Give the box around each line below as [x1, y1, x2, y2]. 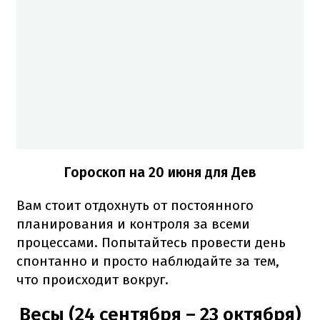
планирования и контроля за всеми [16, 216, 250, 233]
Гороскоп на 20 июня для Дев [64, 164, 256, 181]
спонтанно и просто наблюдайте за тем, [16, 253, 279, 270]
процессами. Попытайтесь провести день [16, 234, 286, 251]
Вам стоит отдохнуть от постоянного [16, 197, 254, 214]
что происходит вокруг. [16, 271, 169, 289]
